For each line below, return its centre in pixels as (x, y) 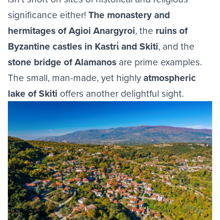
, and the (176, 46)
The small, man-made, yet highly (76, 77)
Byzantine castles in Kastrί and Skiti (83, 46)
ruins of (172, 30)
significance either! (48, 14)
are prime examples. (159, 62)
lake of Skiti (33, 93)
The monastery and (129, 15)
